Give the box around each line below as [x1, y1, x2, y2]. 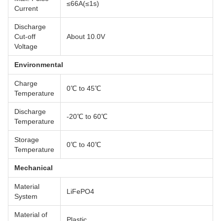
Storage [14, 135, 39, 144]
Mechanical [14, 163, 53, 172]
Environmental [14, 60, 63, 69]
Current [14, 4, 38, 12]
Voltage [14, 42, 37, 50]
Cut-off [14, 32, 36, 40]
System [14, 192, 37, 200]
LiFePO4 [67, 187, 94, 195]
